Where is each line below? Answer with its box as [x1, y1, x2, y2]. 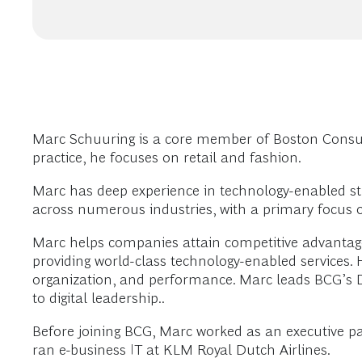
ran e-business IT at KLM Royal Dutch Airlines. [32, 341, 330, 358]
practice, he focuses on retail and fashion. [32, 149, 301, 166]
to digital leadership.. [32, 289, 165, 306]
